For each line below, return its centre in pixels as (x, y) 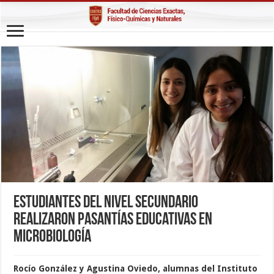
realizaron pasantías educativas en (113, 220)
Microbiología (53, 238)
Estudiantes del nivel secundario (106, 203)
